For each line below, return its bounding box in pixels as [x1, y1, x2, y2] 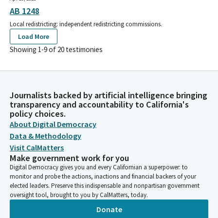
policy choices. [10, 108, 66, 119]
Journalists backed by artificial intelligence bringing [10, 90, 207, 101]
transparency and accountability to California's [10, 99, 189, 110]
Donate [96, 204, 122, 214]
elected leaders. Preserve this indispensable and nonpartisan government [10, 182, 200, 190]
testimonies [64, 44, 103, 54]
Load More [18, 32, 49, 41]
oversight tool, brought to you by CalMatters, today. [10, 191, 148, 199]
